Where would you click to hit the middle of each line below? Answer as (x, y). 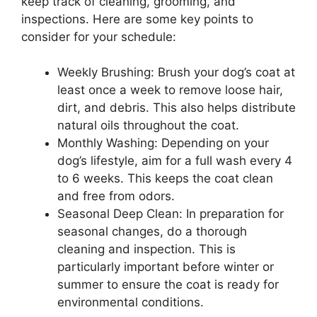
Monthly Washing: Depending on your (163, 143)
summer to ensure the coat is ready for (168, 285)
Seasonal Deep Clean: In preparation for (171, 214)
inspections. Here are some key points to (137, 19)
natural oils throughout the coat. (148, 126)
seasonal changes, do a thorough (152, 232)
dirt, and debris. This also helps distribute (177, 108)
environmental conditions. (131, 302)
